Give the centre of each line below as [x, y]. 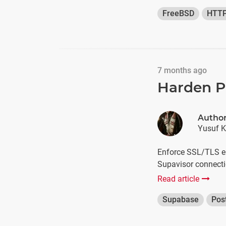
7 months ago [182, 70]
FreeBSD [178, 13]
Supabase [181, 200]
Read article [178, 179]
